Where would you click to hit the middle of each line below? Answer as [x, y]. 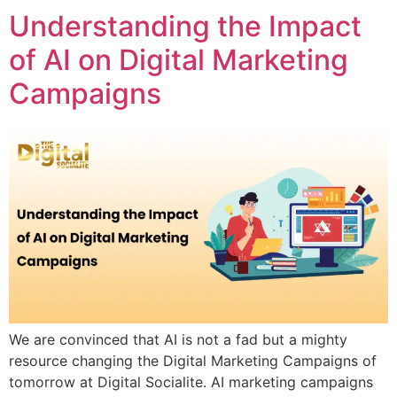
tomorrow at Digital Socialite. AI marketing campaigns [191, 382]
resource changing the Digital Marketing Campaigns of [193, 361]
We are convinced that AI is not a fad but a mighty [178, 340]
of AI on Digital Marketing [179, 60]
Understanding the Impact [185, 27]
